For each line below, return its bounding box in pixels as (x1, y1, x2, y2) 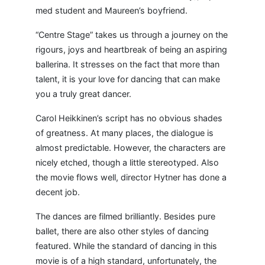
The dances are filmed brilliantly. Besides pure (35, 211, 215, 221)
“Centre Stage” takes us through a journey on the (35, 30, 228, 40)
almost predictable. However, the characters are (35, 143, 225, 153)
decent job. (35, 187, 80, 197)
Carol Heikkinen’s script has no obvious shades (35, 113, 222, 123)
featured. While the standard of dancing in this (35, 241, 217, 251)
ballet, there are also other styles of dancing (35, 226, 209, 236)
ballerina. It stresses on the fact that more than (35, 59, 219, 69)
